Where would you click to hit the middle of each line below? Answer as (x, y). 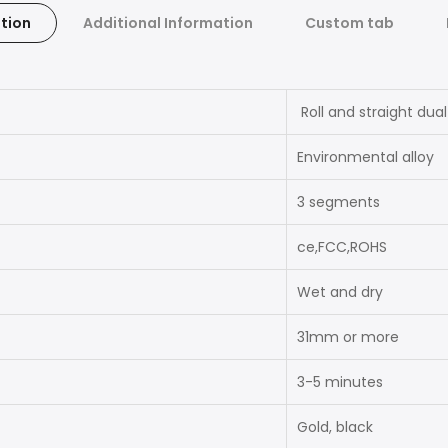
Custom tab (349, 22)
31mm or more (348, 336)
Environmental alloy (365, 156)
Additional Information (167, 22)
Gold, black (335, 426)
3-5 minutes (340, 381)
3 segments (338, 201)
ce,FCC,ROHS (342, 246)
